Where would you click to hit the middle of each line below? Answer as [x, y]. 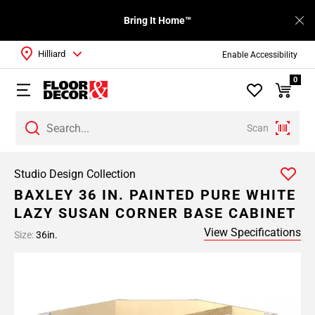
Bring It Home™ [157, 20]
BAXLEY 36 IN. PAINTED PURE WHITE [155, 195]
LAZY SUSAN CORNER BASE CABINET [155, 213]
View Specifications [252, 232]
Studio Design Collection [75, 174]
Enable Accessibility [259, 54]
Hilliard [52, 54]
